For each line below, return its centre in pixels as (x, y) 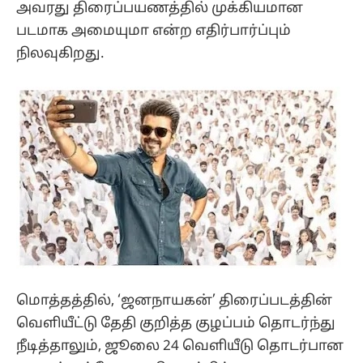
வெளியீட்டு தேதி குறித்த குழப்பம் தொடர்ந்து (176, 323)
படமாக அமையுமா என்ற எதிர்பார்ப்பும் (154, 31)
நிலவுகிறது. (60, 53)
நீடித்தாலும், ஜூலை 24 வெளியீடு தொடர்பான (180, 346)
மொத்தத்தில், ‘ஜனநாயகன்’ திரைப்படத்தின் (174, 301)
